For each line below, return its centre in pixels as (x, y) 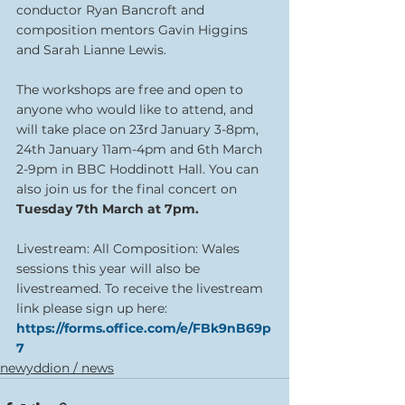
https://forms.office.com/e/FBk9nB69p (144, 328)
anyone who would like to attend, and (137, 109)
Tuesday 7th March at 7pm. (108, 209)
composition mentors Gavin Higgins (134, 30)
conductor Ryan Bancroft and (112, 10)
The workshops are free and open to (132, 89)
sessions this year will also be (110, 268)
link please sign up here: (94, 308)
